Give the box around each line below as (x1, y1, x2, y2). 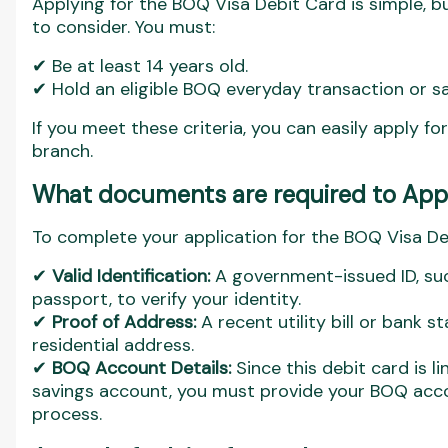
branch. (32, 139, 93, 163)
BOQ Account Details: (52, 356, 231, 380)
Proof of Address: (52, 310, 196, 334)
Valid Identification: (52, 264, 210, 288)
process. (32, 402, 102, 426)
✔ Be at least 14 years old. (32, 54, 248, 78)
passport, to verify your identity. (32, 287, 301, 311)
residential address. (32, 333, 194, 357)
